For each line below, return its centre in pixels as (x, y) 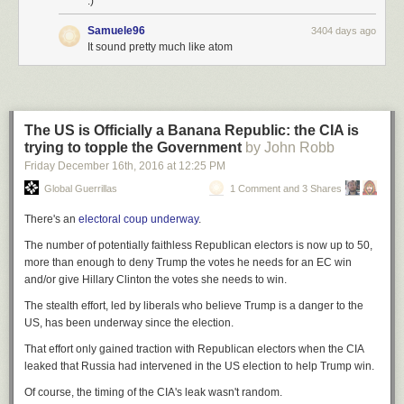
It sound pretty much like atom (160, 47)
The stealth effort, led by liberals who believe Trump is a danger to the (194, 306)
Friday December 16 (74, 166)
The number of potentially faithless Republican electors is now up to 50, (198, 245)
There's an (51, 219)
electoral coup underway (138, 219)
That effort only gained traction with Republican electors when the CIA (194, 349)
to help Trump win (328, 366)
